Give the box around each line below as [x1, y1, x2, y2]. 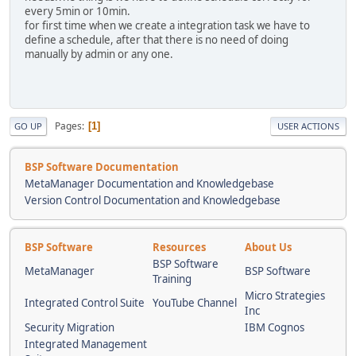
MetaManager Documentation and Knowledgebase [25, 176, 274, 192]
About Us [245, 240, 292, 255]
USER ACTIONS [277, 120, 339, 133]
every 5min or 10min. [25, 3, 130, 18]
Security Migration [25, 320, 114, 335]
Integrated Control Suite [25, 296, 145, 311]
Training [153, 272, 192, 287]
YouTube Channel [153, 296, 237, 311]
